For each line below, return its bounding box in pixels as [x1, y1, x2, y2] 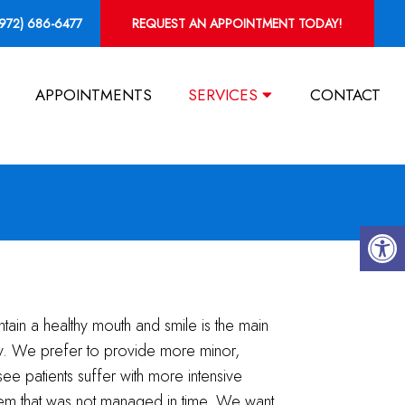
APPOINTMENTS [34, 84, 152, 106]
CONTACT [309, 84, 381, 106]
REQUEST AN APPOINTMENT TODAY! [132, 14, 344, 33]
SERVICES [187, 84, 258, 106]
